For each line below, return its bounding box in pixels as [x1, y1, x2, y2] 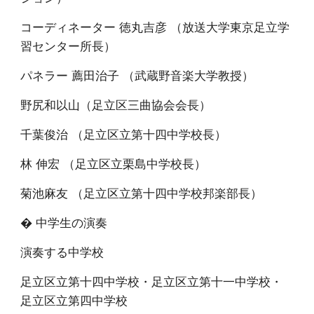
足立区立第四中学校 [20, 292, 128, 308]
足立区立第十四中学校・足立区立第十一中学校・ [20, 273, 283, 289]
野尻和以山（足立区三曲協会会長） [20, 96, 212, 113]
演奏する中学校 [20, 243, 104, 260]
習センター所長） [20, 37, 116, 54]
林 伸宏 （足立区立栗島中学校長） [20, 155, 207, 172]
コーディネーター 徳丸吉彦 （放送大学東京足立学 [20, 18, 290, 35]
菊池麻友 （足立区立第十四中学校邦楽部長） [20, 184, 263, 201]
